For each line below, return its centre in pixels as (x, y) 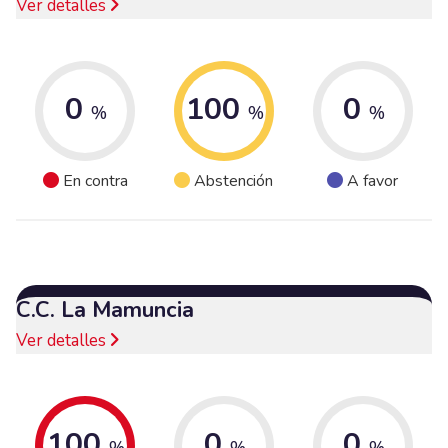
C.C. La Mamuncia (105, 309)
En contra (95, 181)
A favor (373, 181)
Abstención (234, 181)
